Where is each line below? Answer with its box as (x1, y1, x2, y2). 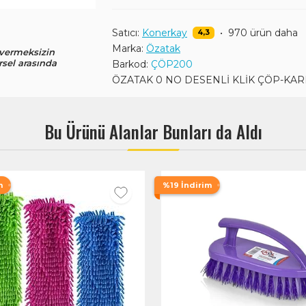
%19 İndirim (163, 180, 212, 190)
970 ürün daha (227, 27, 298, 39)
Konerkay (142, 27, 187, 39)
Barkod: (112, 58, 148, 70)
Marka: (112, 42, 143, 55)
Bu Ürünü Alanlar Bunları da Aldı (44, 119, 262, 144)
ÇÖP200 (151, 58, 193, 70)
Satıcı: (112, 27, 139, 39)
